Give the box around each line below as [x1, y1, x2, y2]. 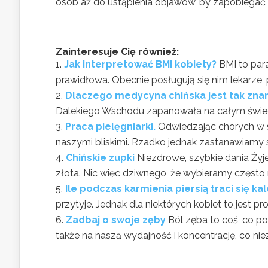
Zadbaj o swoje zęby [66, 214, 166, 226]
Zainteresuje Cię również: [56, 46, 179, 57]
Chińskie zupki [66, 152, 135, 163]
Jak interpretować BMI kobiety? [64, 59, 217, 70]
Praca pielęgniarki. [65, 121, 156, 132]
